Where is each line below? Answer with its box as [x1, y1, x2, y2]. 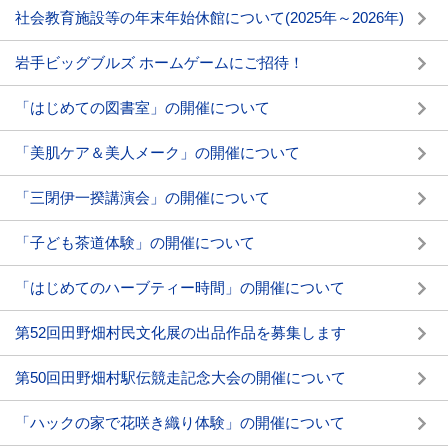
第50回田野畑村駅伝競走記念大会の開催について [15, 369, 346, 386]
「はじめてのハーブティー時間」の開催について [15, 279, 345, 296]
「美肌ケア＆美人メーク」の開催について [15, 144, 300, 161]
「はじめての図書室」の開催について [15, 99, 270, 116]
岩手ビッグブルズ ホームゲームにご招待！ [15, 54, 304, 71]
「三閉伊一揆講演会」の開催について [15, 189, 270, 206]
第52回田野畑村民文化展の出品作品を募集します [15, 324, 346, 341]
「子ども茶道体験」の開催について [15, 234, 255, 251]
